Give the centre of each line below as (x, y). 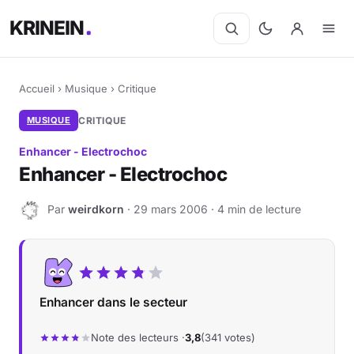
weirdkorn (96, 209)
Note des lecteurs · (138, 337)
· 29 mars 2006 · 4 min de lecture (213, 209)
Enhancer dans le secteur (113, 302)
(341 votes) (228, 337)
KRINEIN (47, 28)
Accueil (37, 88)
